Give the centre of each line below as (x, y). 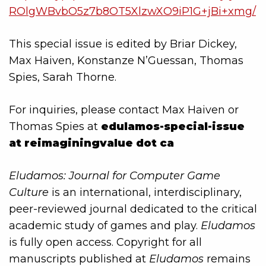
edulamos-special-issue (173, 126)
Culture (29, 192)
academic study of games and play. (105, 225)
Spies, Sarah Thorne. (63, 77)
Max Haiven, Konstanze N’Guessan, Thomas (126, 60)
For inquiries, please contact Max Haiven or (124, 110)
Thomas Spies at (55, 126)
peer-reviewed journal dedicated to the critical (133, 209)
